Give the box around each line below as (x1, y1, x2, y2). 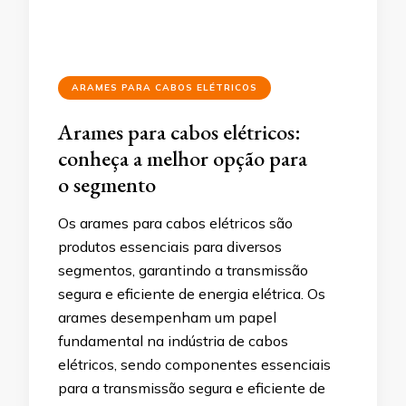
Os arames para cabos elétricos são (58, 213, 293, 232)
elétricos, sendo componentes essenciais (58, 354, 331, 373)
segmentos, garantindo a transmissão (58, 260, 308, 279)
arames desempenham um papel (58, 307, 276, 326)
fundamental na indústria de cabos (58, 331, 288, 350)
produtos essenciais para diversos (58, 237, 282, 256)
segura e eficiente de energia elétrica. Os (58, 284, 325, 303)
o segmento (58, 169, 156, 198)
